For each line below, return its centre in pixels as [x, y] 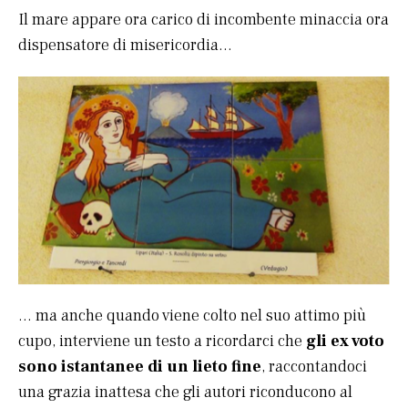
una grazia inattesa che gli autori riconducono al [185, 393]
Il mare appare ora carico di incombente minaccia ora [204, 19]
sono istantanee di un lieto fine [140, 367]
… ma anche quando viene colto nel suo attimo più [192, 316]
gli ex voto [345, 342]
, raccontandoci [314, 367]
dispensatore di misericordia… [125, 45]
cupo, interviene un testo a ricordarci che [162, 342]
